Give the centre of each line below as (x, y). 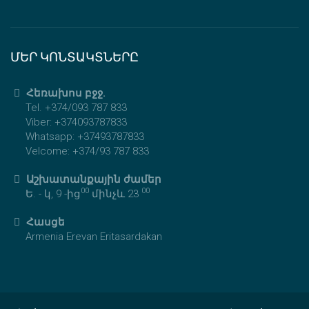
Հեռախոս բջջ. (65, 93)
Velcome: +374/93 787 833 (87, 151)
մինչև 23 (115, 193)
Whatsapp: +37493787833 (85, 136)
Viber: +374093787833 (76, 122)
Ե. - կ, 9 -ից (53, 193)
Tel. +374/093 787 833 (76, 107)
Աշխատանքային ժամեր (93, 179)
